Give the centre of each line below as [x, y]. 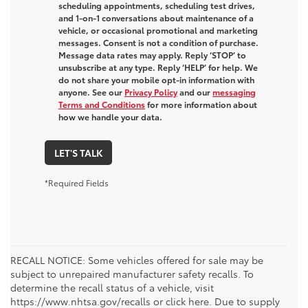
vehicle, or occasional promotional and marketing [158, 30]
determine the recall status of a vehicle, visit [112, 288]
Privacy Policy [151, 92]
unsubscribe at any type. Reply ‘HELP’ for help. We [158, 67]
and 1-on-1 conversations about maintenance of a [156, 18]
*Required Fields [77, 183]
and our [195, 92]
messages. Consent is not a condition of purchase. [158, 43]
